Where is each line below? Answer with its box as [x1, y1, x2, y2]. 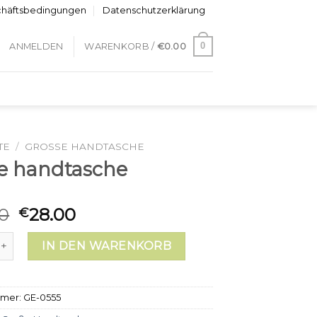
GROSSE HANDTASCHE [25, 141, 138, 152]
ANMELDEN [9, 40, 64, 52]
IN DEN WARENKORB [42, 238, 172, 253]
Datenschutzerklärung [102, 5, 205, 16]
